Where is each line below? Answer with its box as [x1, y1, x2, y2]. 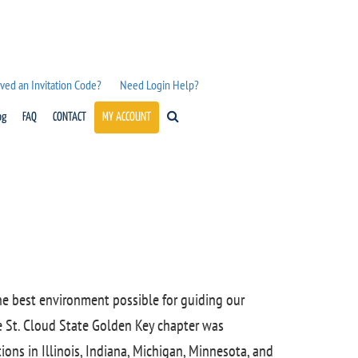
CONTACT [52, 111, 86, 123]
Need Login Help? [119, 77, 199, 93]
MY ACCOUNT [101, 111, 151, 123]
